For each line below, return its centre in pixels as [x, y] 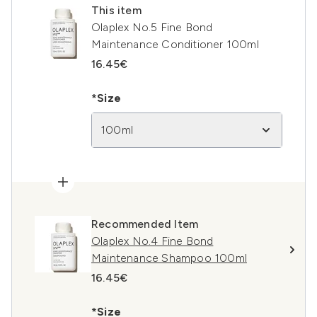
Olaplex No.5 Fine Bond [152, 27]
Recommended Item [145, 224]
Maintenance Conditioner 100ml [175, 44]
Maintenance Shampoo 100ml [169, 258]
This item [116, 10]
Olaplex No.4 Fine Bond [152, 241]
